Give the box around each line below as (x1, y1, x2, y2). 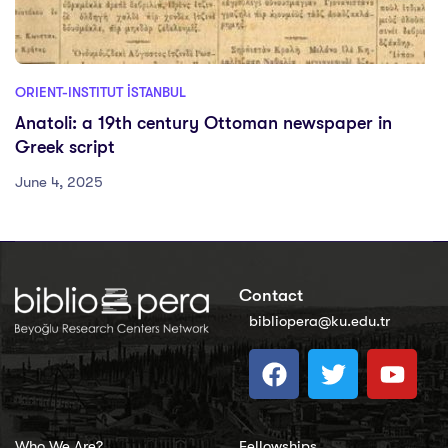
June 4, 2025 (15, 173, 103, 191)
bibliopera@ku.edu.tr (249, 312, 390, 330)
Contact (239, 286, 303, 305)
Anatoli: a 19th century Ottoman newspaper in (15, 113, 392, 133)
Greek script (15, 137, 115, 157)
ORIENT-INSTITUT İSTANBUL (15, 84, 186, 100)
